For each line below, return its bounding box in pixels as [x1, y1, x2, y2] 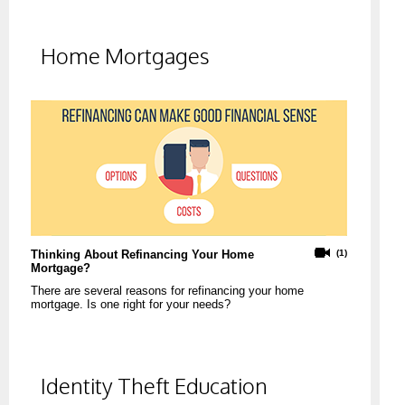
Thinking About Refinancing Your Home [31, 247, 254, 261]
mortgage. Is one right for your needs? [31, 297, 231, 311]
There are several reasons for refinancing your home [31, 283, 304, 297]
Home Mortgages [41, 42, 210, 71]
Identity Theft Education [41, 371, 268, 400]
